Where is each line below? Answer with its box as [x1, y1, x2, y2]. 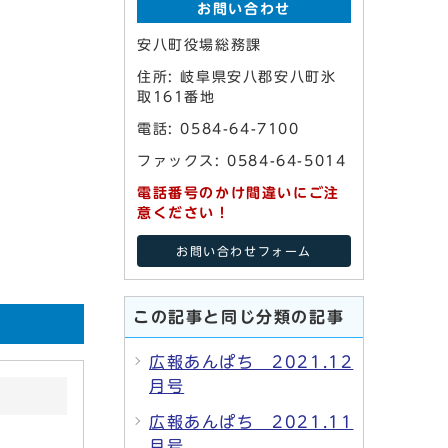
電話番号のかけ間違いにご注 [137, 186, 340, 200]
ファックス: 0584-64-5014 [137, 154, 347, 168]
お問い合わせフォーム [176, 246, 312, 257]
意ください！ [137, 206, 231, 220]
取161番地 [137, 90, 216, 104]
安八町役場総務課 [137, 38, 262, 52]
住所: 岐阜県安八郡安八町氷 [137, 70, 337, 84]
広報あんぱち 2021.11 [149, 414, 354, 430]
